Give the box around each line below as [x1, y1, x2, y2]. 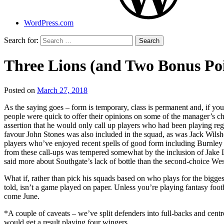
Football [87, 112, 113, 121]
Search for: [4, 36, 38, 44]
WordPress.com [24, 18, 73, 27]
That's [87, 94, 106, 103]
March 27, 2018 [37, 85, 87, 94]
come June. [4, 191, 39, 200]
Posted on [4, 85, 37, 94]
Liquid [87, 103, 108, 112]
